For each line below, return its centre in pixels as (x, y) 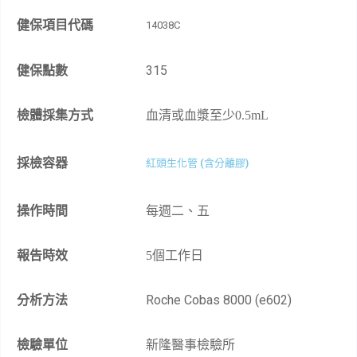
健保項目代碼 (55, 25)
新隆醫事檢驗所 (191, 345)
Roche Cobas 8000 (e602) (219, 300)
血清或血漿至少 (191, 116)
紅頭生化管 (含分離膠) (198, 163)
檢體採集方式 (55, 116)
